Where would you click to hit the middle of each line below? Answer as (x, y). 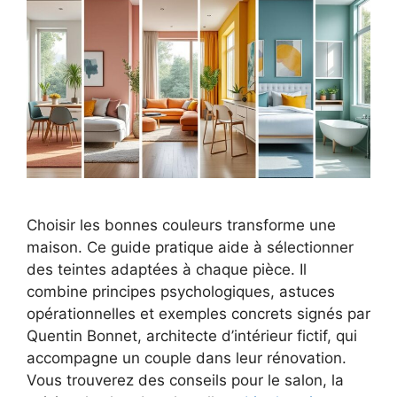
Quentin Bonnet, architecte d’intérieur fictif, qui (192, 336)
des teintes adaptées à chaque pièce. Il (167, 270)
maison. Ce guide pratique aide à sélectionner (190, 248)
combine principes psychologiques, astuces (181, 292)
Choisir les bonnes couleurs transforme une (181, 226)
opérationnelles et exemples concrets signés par (198, 314)
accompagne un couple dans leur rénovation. (187, 358)
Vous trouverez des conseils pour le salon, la (185, 381)
